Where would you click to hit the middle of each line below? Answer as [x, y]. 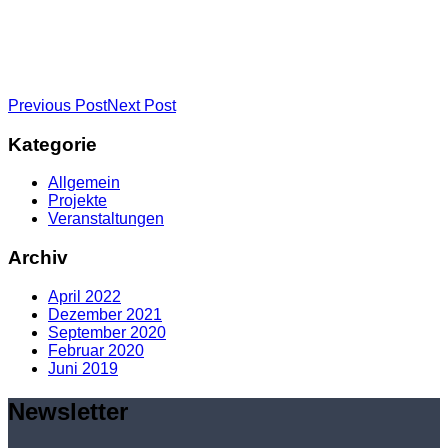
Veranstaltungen [106, 219]
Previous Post [57, 105]
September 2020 [107, 332]
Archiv [38, 258]
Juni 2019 [83, 368]
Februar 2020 [96, 350]
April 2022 [84, 296]
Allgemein [84, 183]
